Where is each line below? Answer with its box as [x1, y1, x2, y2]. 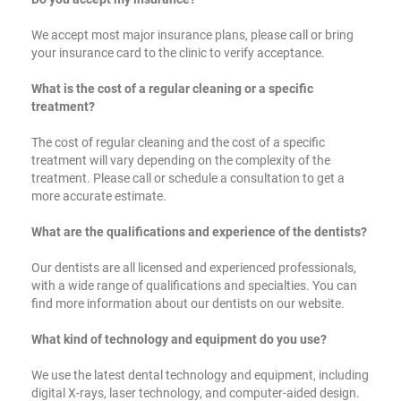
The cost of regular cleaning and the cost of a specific [31, 134, 325, 149]
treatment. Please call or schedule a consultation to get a [31, 170, 345, 185]
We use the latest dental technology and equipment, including [31, 367, 369, 382]
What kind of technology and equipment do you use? [31, 331, 327, 346]
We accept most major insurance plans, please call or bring [31, 27, 354, 42]
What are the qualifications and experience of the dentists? [31, 224, 367, 239]
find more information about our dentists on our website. [31, 295, 345, 311]
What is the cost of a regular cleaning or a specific [31, 81, 313, 96]
